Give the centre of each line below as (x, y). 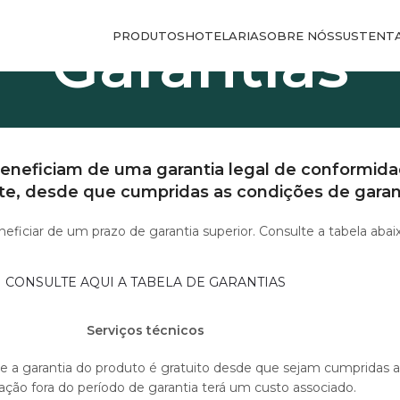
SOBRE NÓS (297, 35)
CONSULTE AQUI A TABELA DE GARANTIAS (146, 282)
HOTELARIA (222, 35)
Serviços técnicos (146, 330)
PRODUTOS (149, 35)
